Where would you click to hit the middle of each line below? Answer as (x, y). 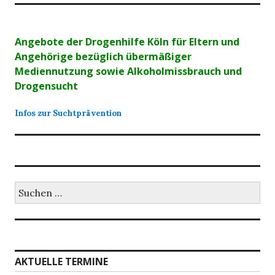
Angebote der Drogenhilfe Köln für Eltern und (127, 42)
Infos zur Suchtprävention (68, 113)
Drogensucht (46, 86)
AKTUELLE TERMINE (61, 261)
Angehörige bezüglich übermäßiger (103, 56)
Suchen (28, 186)
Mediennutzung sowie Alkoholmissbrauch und (128, 71)
